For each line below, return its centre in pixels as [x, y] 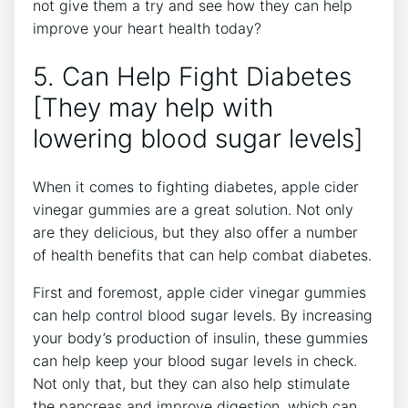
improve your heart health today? [147, 29]
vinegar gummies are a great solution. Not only [193, 209]
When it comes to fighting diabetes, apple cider [196, 186]
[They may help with [153, 108]
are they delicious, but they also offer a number [195, 232]
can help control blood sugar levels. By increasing [203, 315]
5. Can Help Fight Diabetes [192, 77]
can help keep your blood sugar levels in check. [195, 360]
